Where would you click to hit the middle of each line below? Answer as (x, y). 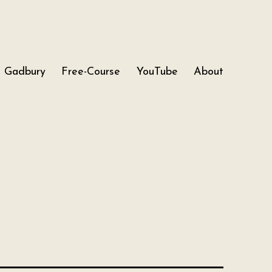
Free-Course (91, 72)
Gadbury (25, 72)
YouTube (157, 72)
